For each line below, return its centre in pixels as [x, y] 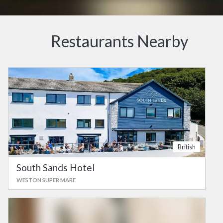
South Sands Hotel [56, 168]
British [186, 147]
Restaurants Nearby [119, 41]
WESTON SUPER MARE [46, 180]
